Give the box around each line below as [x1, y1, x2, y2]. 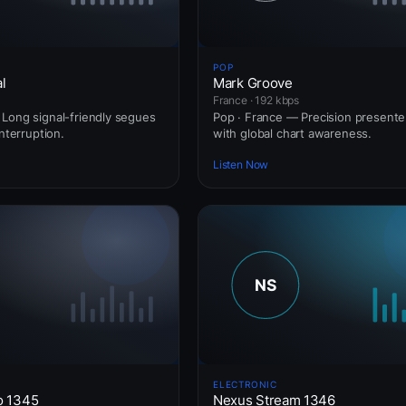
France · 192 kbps [213, 92, 300, 107]
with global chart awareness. [213, 125, 372, 140]
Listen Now [213, 158, 269, 172]
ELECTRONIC [213, 378, 277, 390]
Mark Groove [213, 73, 293, 92]
